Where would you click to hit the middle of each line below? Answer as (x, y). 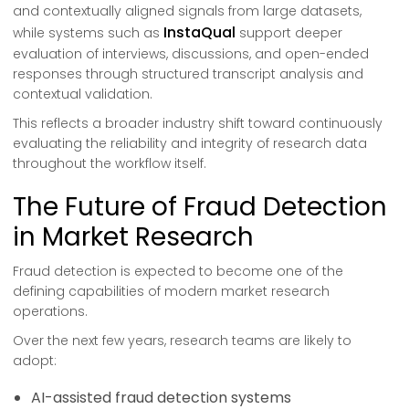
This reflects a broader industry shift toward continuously (198, 123)
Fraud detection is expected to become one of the (178, 271)
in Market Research (133, 237)
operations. (50, 311)
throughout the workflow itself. (110, 163)
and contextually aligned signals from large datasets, (187, 11)
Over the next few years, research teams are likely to (182, 341)
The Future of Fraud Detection (200, 207)
